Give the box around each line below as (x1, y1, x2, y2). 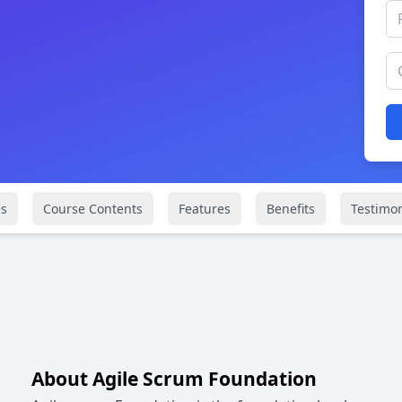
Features (178, 199, 231, 217)
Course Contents (42, 199, 143, 217)
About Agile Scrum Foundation (31, 366, 317, 391)
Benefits (266, 199, 315, 217)
